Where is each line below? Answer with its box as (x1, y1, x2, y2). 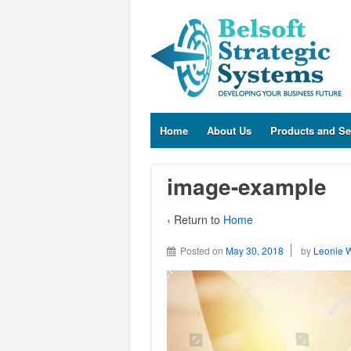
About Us (207, 123, 252, 138)
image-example (167, 170, 327, 202)
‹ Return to (167, 212, 223, 228)
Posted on (180, 244, 226, 258)
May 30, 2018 (226, 244, 284, 258)
